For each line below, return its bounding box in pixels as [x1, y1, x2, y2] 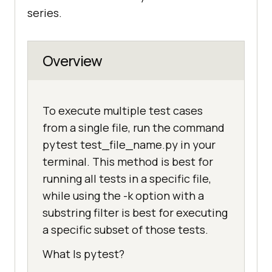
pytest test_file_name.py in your [42, 137, 216, 152]
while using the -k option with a [42, 188, 204, 203]
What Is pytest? [42, 246, 124, 262]
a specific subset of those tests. [42, 222, 208, 237]
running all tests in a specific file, [42, 171, 211, 186]
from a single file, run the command [42, 120, 225, 135]
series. [27, 5, 62, 21]
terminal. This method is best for [42, 154, 213, 169]
